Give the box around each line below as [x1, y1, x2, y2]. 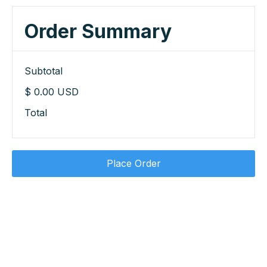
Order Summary [24, 20, 172, 43]
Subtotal [24, 65, 63, 77]
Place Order [106, 157, 161, 169]
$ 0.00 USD [24, 86, 79, 98]
